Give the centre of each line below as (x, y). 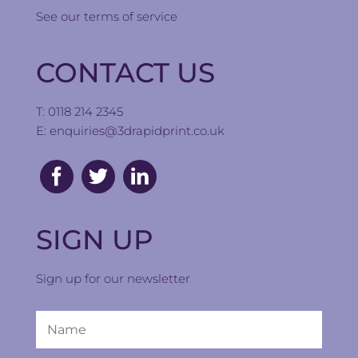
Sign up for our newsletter (113, 279)
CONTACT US (125, 73)
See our (60, 16)
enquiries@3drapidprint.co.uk (137, 131)
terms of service (130, 16)
